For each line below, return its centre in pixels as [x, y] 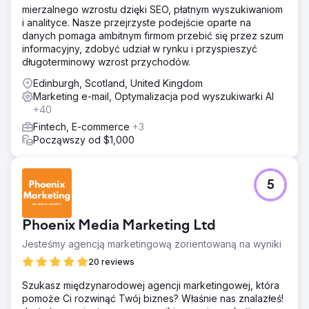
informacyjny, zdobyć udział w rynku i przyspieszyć [140, 49]
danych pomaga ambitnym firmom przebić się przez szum [153, 36]
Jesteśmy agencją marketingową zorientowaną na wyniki [152, 244]
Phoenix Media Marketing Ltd [119, 226]
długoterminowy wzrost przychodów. [106, 62]
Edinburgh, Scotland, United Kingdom [118, 83]
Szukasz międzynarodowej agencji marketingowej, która [151, 285]
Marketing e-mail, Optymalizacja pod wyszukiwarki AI [153, 96]
